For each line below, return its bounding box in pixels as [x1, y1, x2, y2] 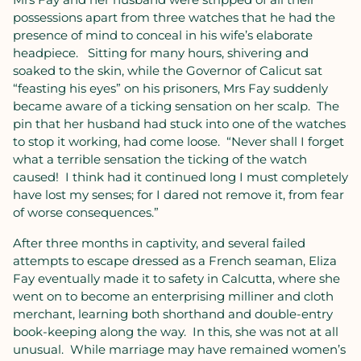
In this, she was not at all [193, 324, 338, 339]
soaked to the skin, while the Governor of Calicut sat [13, 63, 322, 78]
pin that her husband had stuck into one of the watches [13, 116, 346, 131]
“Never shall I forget [226, 134, 344, 149]
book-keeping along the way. [13, 324, 186, 339]
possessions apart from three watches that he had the [13, 10, 335, 25]
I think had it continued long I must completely [65, 169, 348, 185]
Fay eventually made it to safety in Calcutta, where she [13, 271, 340, 286]
